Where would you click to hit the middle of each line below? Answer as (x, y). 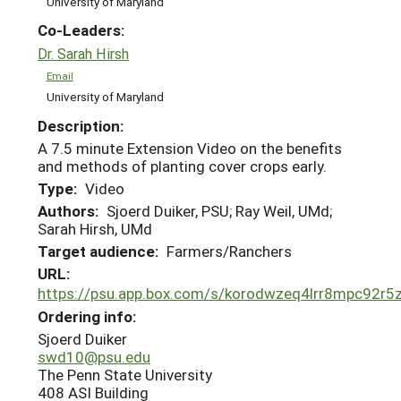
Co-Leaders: (81, 30)
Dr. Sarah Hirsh (83, 54)
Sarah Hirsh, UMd (95, 229)
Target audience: (98, 252)
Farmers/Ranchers (229, 252)
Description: (81, 126)
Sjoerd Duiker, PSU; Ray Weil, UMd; (219, 211)
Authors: (68, 211)
